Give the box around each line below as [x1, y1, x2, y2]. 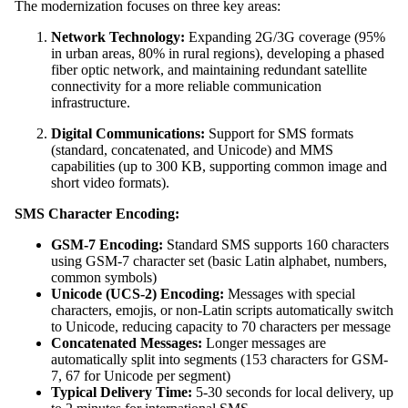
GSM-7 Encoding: [51, 237, 163, 252]
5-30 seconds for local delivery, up [192, 384, 393, 400]
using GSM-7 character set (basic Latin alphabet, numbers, [51, 253, 387, 269]
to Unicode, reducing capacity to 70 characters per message [51, 319, 391, 334]
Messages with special [224, 286, 355, 301]
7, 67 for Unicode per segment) [51, 368, 230, 383]
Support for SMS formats [205, 126, 353, 141]
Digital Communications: [51, 126, 205, 141]
